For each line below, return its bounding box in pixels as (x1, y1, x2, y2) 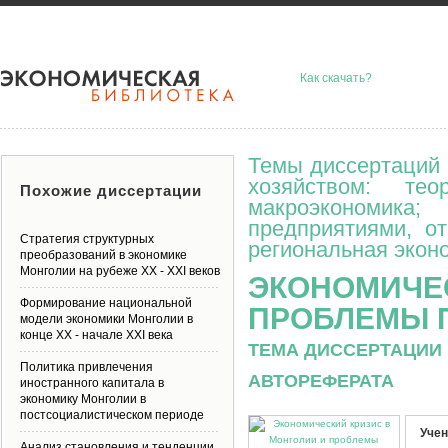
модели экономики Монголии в (20, 312, 193, 326)
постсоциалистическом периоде (20, 408, 204, 422)
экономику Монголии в (20, 392, 146, 406)
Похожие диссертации (20, 182, 202, 199)
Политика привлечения (20, 360, 153, 374)
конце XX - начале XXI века (20, 328, 173, 342)
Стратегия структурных (20, 232, 154, 246)
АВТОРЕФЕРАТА (248, 370, 394, 391)
